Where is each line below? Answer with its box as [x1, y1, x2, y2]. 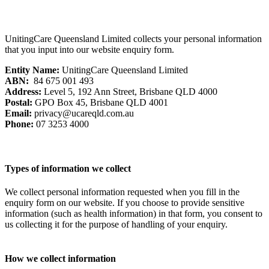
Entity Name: [5, 65, 62, 76]
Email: [5, 108, 32, 119]
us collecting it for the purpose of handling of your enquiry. [5, 219, 228, 229]
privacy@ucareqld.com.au [32, 108, 134, 119]
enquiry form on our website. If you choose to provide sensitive [5, 197, 244, 208]
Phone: [5, 119, 34, 130]
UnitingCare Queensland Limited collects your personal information [5, 34, 262, 44]
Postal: [5, 97, 35, 108]
